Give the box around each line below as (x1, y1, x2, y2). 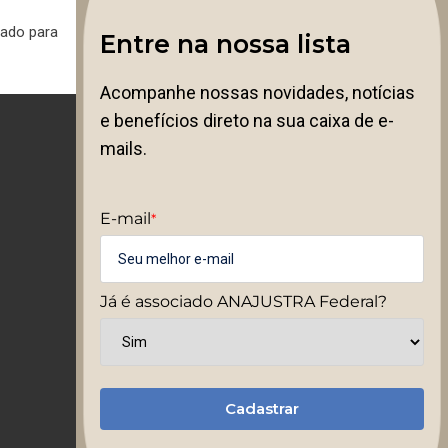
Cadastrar (225, 399, 299, 418)
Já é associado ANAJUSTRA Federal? (100, 291, 387, 311)
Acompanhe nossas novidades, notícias (100, 81, 415, 103)
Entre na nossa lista (100, 28, 351, 59)
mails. (100, 137, 147, 159)
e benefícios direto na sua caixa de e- (100, 109, 394, 131)
